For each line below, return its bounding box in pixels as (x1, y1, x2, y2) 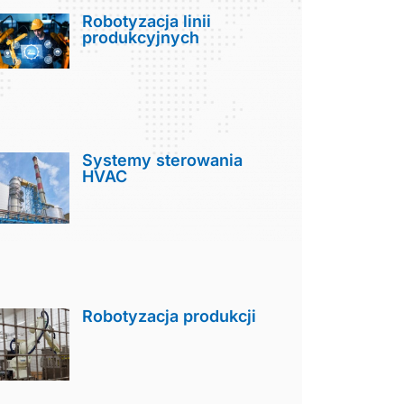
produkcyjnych (82, 27, 200, 47)
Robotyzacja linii (82, 11, 212, 31)
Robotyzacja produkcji (82, 306, 257, 326)
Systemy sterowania (82, 151, 243, 170)
